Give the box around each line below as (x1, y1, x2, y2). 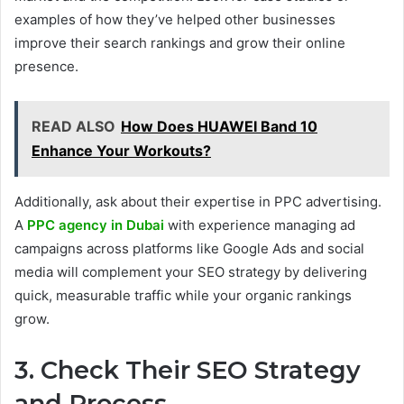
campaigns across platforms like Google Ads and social (14, 239, 364, 257)
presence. (14, 57, 78, 75)
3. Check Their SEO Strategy (14, 354, 361, 385)
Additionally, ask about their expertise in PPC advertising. (14, 192, 381, 210)
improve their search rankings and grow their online (14, 33, 345, 51)
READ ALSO (32, 116, 115, 135)
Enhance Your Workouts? (32, 141, 211, 160)
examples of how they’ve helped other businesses (14, 10, 335, 28)
